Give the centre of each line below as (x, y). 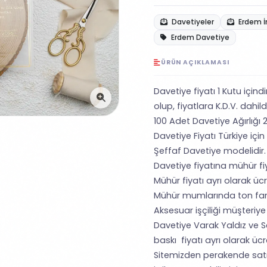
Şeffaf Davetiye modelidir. (210, 151)
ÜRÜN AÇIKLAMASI (195, 62)
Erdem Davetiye (199, 37)
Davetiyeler (192, 22)
